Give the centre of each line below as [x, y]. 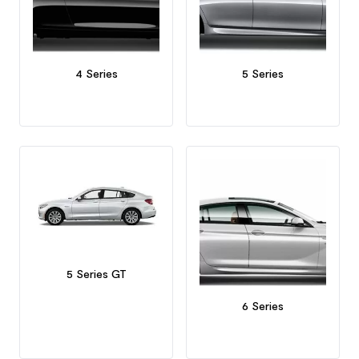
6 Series [263, 306]
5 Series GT [96, 274]
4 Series [96, 73]
